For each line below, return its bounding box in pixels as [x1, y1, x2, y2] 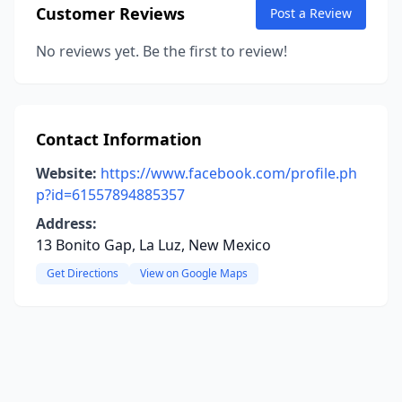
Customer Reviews [36, 3, 185, 24]
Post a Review [270, 4, 352, 22]
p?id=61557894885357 [36, 185, 185, 205]
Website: [36, 163, 97, 183]
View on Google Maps [140, 266, 248, 281]
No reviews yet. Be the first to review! [36, 41, 287, 61]
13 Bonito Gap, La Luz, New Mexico [36, 235, 271, 255]
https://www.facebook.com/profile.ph [100, 163, 357, 183]
